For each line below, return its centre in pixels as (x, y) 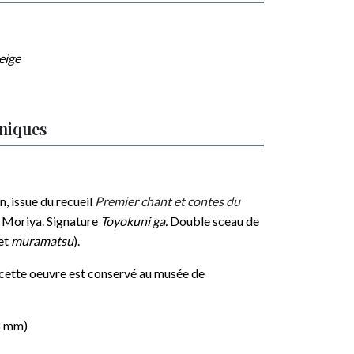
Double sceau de (215, 221)
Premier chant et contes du (168, 201)
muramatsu (41, 241)
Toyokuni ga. (135, 221)
